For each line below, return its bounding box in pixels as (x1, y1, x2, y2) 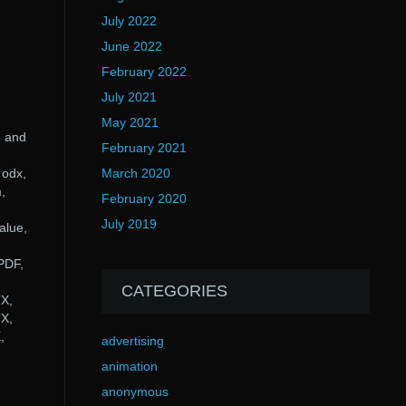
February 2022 (101, 64, 187, 79)
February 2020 (101, 191, 187, 206)
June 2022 (101, 39, 162, 53)
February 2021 (101, 140, 187, 155)
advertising (101, 333, 164, 348)
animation (101, 359, 158, 373)
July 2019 (101, 217, 157, 231)
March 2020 (101, 166, 170, 180)
